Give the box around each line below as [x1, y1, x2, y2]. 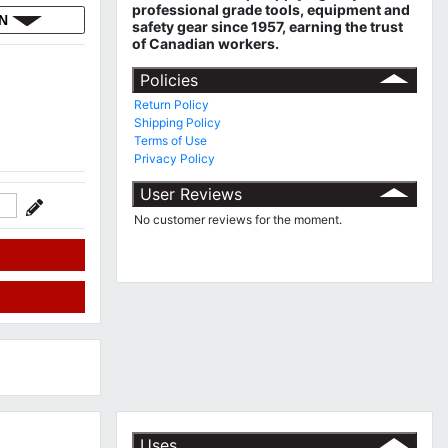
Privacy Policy [134, 150, 216, 166]
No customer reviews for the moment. [134, 211, 343, 227]
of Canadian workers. [131, 34, 279, 52]
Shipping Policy [134, 114, 222, 130]
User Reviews [139, 183, 242, 204]
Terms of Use [134, 132, 208, 148]
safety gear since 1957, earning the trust [131, 17, 403, 35]
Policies [139, 69, 198, 90]
